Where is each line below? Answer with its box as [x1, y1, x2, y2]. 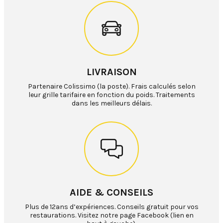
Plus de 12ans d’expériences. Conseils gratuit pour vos [24, 203, 199, 212]
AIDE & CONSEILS [70, 187, 153, 199]
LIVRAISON [86, 66, 137, 78]
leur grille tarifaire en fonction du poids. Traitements [28, 91, 195, 100]
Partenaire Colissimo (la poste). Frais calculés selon [27, 82, 196, 91]
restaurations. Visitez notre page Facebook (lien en [29, 211, 194, 220]
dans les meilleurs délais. [71, 99, 152, 108]
